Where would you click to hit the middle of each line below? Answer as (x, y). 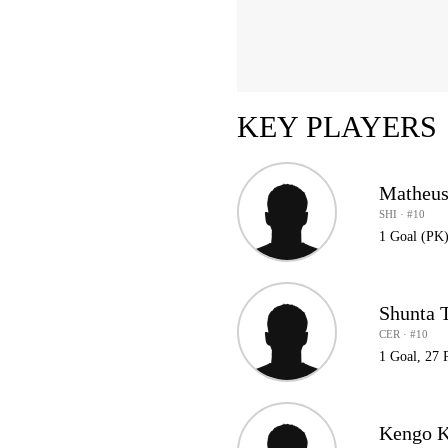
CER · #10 (404, 333)
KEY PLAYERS (336, 126)
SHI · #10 (402, 213)
